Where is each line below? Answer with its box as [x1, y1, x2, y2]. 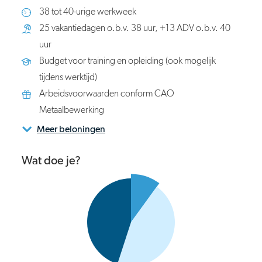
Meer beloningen [37, 125, 105, 135]
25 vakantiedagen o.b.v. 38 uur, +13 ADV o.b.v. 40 [39, 24, 230, 33]
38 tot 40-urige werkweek [39, 8, 136, 17]
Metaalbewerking [39, 106, 104, 115]
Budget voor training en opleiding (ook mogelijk [39, 57, 216, 66]
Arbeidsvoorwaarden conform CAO [39, 89, 174, 99]
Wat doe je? [22, 155, 81, 167]
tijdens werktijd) [39, 73, 97, 82]
